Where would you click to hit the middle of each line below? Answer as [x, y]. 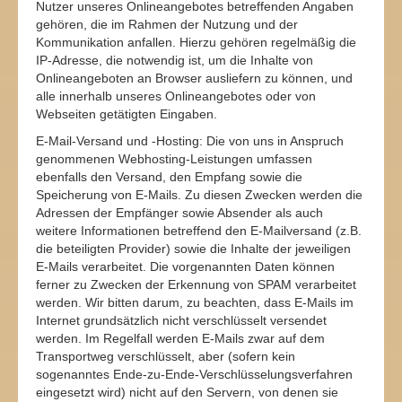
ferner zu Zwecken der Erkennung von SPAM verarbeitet [196, 284]
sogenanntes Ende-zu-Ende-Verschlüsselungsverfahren [194, 374]
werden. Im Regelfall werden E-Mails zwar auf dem [180, 338]
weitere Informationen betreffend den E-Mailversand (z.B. [199, 231]
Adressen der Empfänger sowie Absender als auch [179, 213]
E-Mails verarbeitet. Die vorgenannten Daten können [185, 267]
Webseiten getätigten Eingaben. [127, 114]
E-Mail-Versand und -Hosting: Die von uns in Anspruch [190, 141]
